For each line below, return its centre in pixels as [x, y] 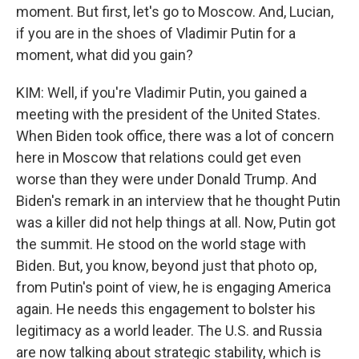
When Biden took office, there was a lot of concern [175, 136]
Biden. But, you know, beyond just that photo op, [166, 266]
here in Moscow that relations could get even [159, 157]
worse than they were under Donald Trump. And [166, 179]
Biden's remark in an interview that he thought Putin [178, 201]
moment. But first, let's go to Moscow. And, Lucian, [175, 12]
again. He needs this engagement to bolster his [166, 309]
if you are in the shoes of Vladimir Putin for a [156, 33]
